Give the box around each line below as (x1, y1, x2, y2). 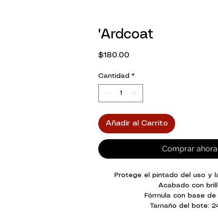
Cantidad (98, 73, 129, 80)
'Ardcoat (98, 28, 153, 42)
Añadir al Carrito (106, 120, 168, 127)
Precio (129, 51, 152, 59)
